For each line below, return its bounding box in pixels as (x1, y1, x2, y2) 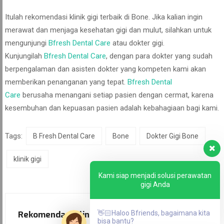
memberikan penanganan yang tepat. (5, 77, 127, 86)
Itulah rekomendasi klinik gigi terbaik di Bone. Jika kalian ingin (5, 12, 202, 21)
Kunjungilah (5, 51, 44, 60)
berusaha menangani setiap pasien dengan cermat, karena (20, 90, 213, 99)
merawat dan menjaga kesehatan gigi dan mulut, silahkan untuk (5, 25, 211, 34)
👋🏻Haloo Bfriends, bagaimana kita (97, 208, 210, 217)
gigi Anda (140, 180, 170, 188)
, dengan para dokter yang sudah (106, 51, 212, 60)
